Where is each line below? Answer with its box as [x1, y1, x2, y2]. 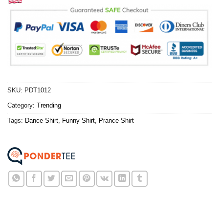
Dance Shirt [25, 116, 58, 124]
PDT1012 [24, 86, 51, 94]
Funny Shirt [62, 116, 95, 124]
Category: [7, 101, 37, 109]
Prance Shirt [99, 116, 134, 124]
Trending [37, 101, 61, 109]
